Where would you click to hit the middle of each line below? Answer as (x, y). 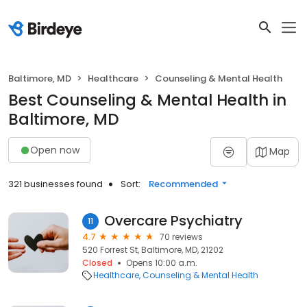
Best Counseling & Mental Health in (147, 100)
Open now (55, 150)
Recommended (183, 184)
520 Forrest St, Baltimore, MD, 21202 (153, 250)
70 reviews (181, 237)
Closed (97, 263)
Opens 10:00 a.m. (162, 263)
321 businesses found (56, 184)
